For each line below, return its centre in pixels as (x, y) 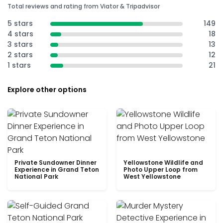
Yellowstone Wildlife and (163, 163)
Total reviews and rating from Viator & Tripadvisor (84, 6)
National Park (36, 176)
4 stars (20, 34)
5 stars (20, 23)
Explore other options (47, 90)
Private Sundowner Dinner (56, 163)
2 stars (20, 55)
